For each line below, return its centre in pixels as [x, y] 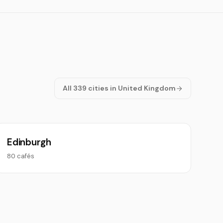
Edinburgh [29, 142]
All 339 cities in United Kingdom [119, 88]
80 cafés [21, 156]
